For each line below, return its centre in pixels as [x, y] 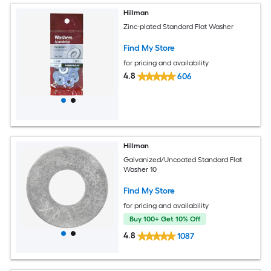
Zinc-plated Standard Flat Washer [179, 26]
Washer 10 [140, 169]
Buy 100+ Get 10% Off [165, 219]
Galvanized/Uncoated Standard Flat [183, 159]
